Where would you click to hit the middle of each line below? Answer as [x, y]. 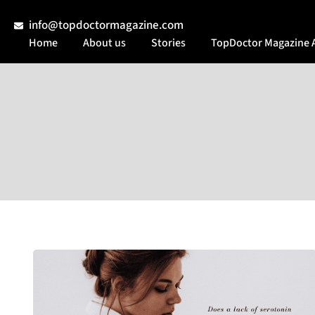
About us [104, 43]
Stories [168, 43]
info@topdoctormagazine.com [107, 25]
